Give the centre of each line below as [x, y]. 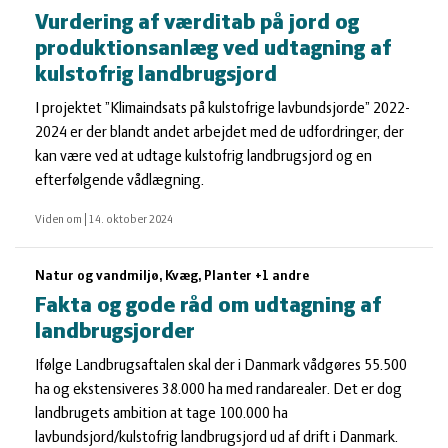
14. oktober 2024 [131, 220]
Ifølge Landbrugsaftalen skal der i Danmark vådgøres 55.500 [221, 366]
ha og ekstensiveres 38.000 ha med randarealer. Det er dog [218, 390]
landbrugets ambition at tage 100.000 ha [161, 414]
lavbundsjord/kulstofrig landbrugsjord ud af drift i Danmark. [216, 438]
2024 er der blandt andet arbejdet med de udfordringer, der [219, 133]
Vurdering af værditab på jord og [197, 23]
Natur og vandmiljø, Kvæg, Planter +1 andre [172, 276]
